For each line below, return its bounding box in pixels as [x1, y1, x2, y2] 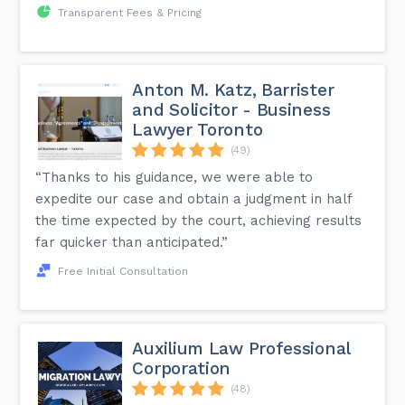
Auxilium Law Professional [132, 337, 350, 359]
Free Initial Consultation [58, 264, 189, 278]
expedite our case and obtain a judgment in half [35, 190, 353, 207]
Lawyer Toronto [132, 118, 263, 140]
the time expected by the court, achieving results [35, 212, 363, 229]
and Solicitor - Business [132, 99, 331, 120]
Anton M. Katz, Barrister [132, 79, 334, 100]
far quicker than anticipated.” [35, 233, 229, 250]
